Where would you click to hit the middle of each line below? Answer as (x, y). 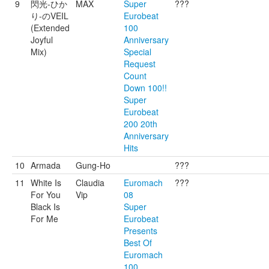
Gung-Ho (93, 165)
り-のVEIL (50, 16)
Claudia (90, 183)
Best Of (138, 243)
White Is (46, 183)
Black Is (45, 207)
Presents (141, 231)
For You (46, 195)
